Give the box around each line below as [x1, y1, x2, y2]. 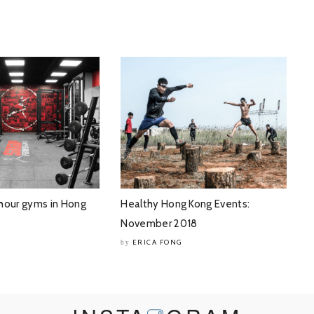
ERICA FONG [132, 237, 182, 247]
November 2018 [121, 217, 198, 230]
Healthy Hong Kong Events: [121, 197, 250, 210]
